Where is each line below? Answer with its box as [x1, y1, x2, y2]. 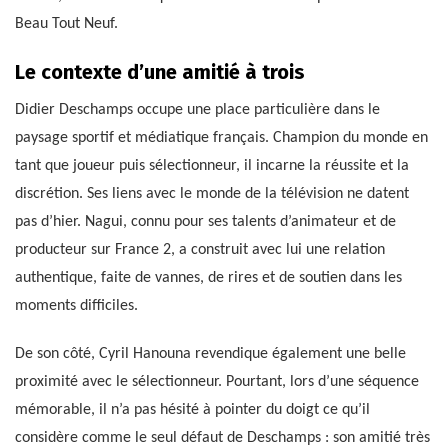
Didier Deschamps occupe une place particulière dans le [15, 102, 380, 119]
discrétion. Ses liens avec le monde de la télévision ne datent [15, 186, 409, 203]
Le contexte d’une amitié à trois [15, 60, 305, 85]
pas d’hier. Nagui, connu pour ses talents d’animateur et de [15, 214, 396, 231]
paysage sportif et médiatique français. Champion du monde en [15, 130, 428, 147]
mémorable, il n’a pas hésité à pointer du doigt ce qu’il [15, 402, 370, 419]
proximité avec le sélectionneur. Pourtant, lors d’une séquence [15, 374, 419, 391]
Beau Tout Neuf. [15, 16, 118, 33]
